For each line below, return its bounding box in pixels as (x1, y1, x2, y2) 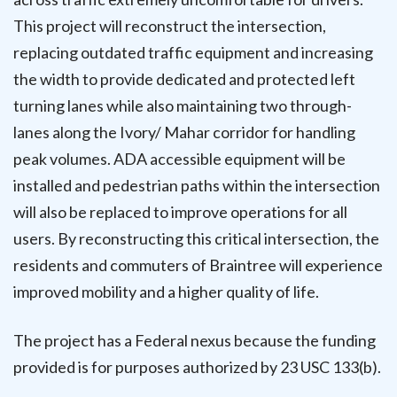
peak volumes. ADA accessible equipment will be (13, 148, 346, 168)
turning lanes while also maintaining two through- (13, 95, 352, 115)
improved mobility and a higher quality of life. (13, 281, 319, 301)
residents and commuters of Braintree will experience (13, 254, 383, 275)
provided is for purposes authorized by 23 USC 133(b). (13, 356, 381, 377)
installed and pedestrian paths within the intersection (13, 175, 380, 195)
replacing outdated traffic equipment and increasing (13, 42, 373, 62)
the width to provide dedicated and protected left (13, 68, 355, 89)
